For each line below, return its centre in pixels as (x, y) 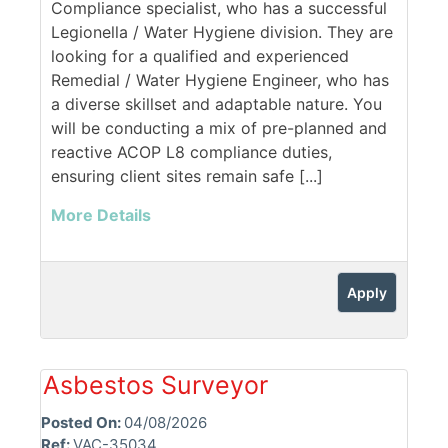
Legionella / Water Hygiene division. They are (222, 32)
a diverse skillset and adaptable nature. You (216, 104)
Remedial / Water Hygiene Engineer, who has (220, 80)
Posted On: (82, 423)
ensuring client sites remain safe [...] (187, 176)
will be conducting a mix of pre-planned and (219, 128)
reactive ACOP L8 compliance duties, (191, 152)
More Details (101, 215)
